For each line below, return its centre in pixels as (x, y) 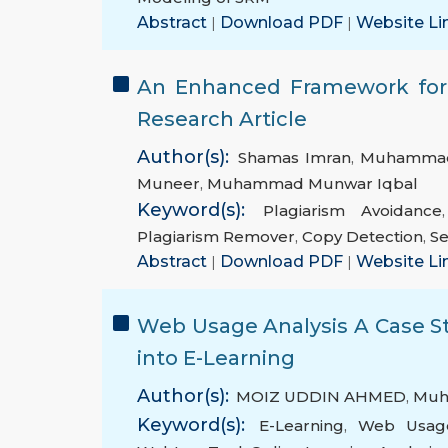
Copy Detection (362, 237)
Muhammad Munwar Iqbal (312, 184)
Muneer (168, 184)
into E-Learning (216, 358)
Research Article (222, 119)
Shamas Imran (295, 158)
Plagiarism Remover (216, 237)
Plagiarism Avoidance (352, 211)
